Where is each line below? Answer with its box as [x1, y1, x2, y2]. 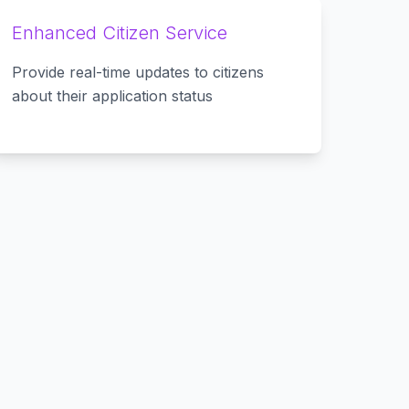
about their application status [12, 87, 214, 105]
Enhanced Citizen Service [12, 22, 228, 44]
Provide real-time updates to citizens [12, 63, 265, 81]
